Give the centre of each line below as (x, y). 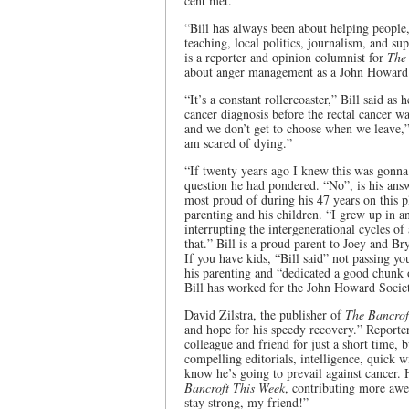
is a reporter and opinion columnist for (286, 57)
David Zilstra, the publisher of (265, 315)
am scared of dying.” (238, 143)
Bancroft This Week (235, 388)
